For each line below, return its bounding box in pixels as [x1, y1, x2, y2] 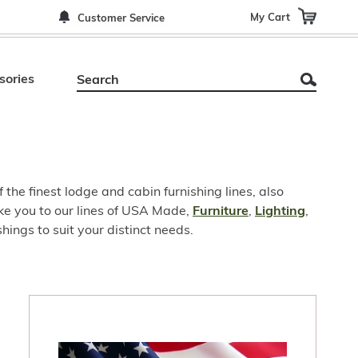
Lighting [255, 205, 305, 218]
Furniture [193, 205, 249, 218]
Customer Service [78, 14, 165, 24]
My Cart [250, 12, 290, 22]
